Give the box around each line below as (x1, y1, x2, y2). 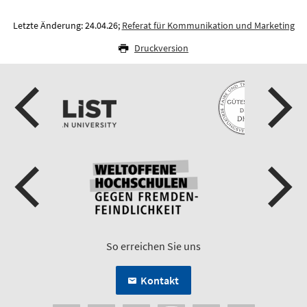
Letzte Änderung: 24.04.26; (12, 19, 122, 32)
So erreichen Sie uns (106, 239, 201, 253)
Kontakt (140, 273, 179, 287)
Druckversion (134, 42, 188, 54)
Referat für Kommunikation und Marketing (121, 19, 295, 32)
